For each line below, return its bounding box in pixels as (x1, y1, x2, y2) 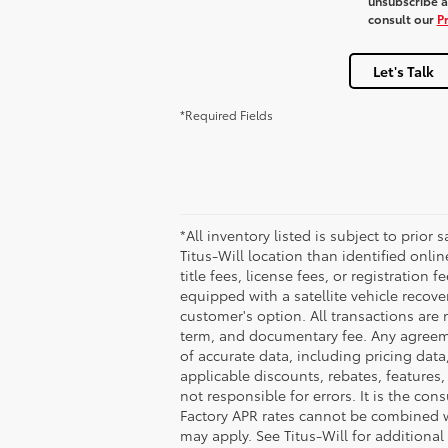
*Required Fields (180, 105, 273, 123)
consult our (367, 9, 437, 27)
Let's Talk (373, 60, 434, 81)
